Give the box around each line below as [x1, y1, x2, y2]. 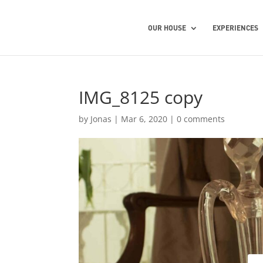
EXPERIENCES [213, 23, 259, 32]
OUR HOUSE [148, 23, 187, 32]
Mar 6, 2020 [121, 113, 168, 124]
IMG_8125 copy [79, 85, 203, 109]
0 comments [177, 113, 225, 124]
